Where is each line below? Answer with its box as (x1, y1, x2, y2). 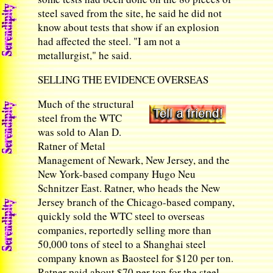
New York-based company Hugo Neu (38, 167, 196, 181)
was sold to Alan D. (38, 125, 122, 139)
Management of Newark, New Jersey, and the (38, 153, 230, 167)
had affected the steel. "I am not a (38, 34, 181, 48)
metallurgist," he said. (38, 48, 132, 62)
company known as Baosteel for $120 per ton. (38, 251, 234, 265)
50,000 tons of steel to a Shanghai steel (38, 237, 207, 251)
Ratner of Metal (38, 139, 106, 153)
